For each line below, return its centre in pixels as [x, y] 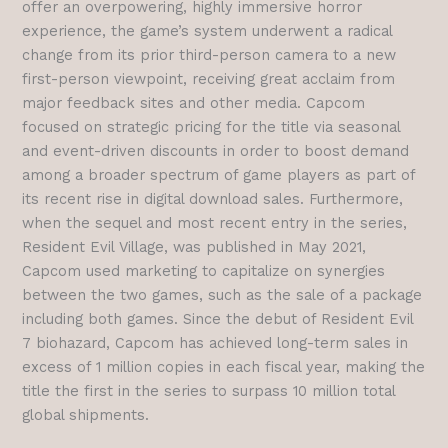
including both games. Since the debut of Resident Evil [218, 319]
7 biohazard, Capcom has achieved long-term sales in [215, 343]
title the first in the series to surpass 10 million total [209, 391]
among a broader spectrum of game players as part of [219, 175]
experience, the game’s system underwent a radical [207, 31]
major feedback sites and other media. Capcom [194, 103]
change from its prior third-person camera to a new [209, 55]
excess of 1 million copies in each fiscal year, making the [224, 367]
